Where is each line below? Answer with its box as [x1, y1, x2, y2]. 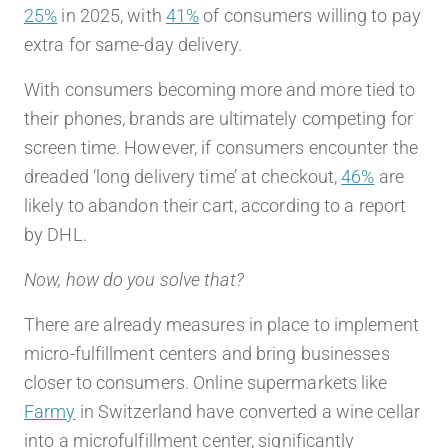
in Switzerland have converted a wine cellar [75, 401, 420, 423]
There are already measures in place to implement [24, 314, 419, 336]
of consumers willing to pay [199, 5, 421, 27]
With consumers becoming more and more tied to [24, 79, 416, 101]
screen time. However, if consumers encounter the [24, 137, 418, 159]
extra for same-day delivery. [24, 34, 242, 56]
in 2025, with [57, 5, 166, 27]
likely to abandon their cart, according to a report [24, 195, 407, 217]
